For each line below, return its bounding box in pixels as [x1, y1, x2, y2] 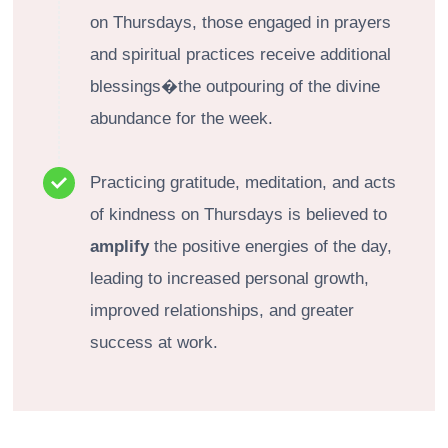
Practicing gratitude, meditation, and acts [90, 172, 396, 192]
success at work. [90, 332, 218, 352]
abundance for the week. [90, 108, 273, 128]
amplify [90, 236, 149, 256]
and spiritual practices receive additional [90, 44, 391, 64]
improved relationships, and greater [90, 300, 354, 320]
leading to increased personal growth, [90, 268, 369, 288]
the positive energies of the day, [149, 236, 392, 256]
